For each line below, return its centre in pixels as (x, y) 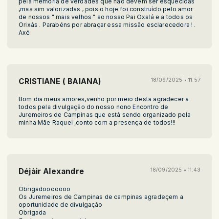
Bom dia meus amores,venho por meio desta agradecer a (104, 99)
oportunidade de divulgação (61, 204)
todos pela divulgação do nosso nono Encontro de (94, 107)
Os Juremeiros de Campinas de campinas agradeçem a (101, 197)
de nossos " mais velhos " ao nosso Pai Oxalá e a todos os (106, 17)
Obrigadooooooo (45, 189)
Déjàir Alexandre (51, 171)
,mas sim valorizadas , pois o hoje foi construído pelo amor (106, 9)
